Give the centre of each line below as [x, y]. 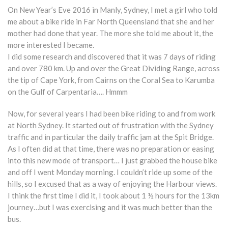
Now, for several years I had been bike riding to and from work [111, 113]
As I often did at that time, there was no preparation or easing [111, 149]
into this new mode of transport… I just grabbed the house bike [112, 160]
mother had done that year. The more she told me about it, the [110, 33]
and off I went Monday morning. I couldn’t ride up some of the [110, 172]
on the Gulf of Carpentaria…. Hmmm [68, 92]
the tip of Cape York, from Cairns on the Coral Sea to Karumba [111, 80]
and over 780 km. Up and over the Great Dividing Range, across [114, 68]
